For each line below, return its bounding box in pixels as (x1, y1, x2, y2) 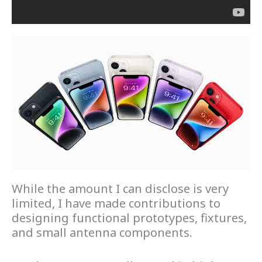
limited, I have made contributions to (12, 195, 220, 211)
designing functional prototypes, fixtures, (12, 209, 247, 226)
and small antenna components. (12, 224, 192, 240)
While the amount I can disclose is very (12, 180, 229, 196)
